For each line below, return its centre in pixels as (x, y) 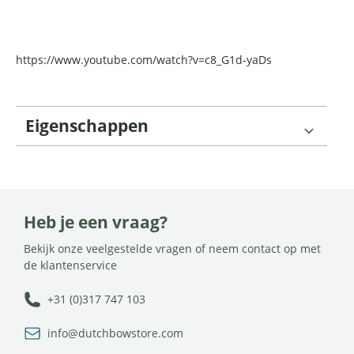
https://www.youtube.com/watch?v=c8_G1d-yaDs (144, 59)
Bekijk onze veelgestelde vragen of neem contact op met (172, 248)
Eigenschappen (87, 125)
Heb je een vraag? (96, 222)
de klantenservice (70, 265)
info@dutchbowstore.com (115, 333)
